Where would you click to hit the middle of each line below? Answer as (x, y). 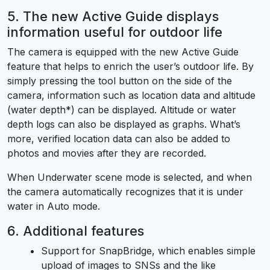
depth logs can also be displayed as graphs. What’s (124, 124)
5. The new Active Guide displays (113, 16)
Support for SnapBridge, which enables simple (148, 250)
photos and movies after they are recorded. (107, 153)
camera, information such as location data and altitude (131, 95)
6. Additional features (76, 231)
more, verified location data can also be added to (119, 138)
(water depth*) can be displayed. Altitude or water (122, 109)
